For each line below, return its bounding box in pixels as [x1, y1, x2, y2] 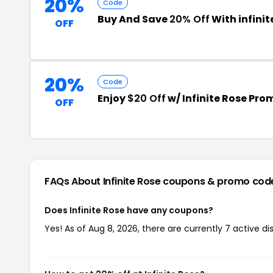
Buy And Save [97, 12, 169, 26]
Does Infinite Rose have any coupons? [44, 204, 213, 216]
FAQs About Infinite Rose [44, 174, 163, 188]
